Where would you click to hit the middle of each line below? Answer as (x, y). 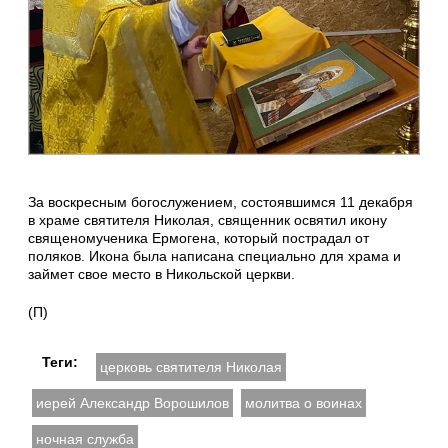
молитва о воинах (303, 403)
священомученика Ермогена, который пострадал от (198, 238)
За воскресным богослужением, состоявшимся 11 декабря (220, 202)
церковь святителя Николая (191, 367)
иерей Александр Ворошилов (132, 403)
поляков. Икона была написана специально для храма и (214, 256)
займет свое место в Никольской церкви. (161, 274)
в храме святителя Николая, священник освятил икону (207, 220)
